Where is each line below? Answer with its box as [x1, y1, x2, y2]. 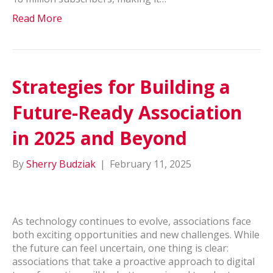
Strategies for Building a [12, 74, 230, 99]
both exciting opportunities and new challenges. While [12, 228, 260, 241]
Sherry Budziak [26, 157, 96, 171]
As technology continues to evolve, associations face [12, 214, 251, 228]
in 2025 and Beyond [12, 126, 192, 151]
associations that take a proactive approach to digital [12, 255, 255, 268]
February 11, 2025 [110, 157, 191, 171]
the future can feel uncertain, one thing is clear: [12, 241, 229, 255]
